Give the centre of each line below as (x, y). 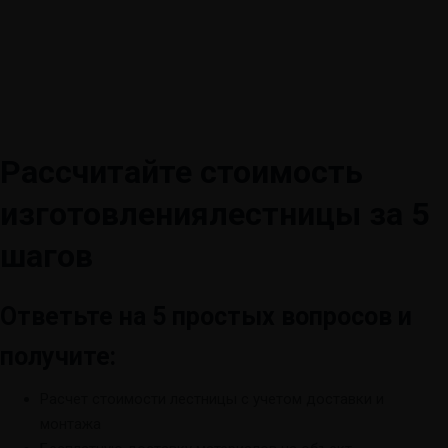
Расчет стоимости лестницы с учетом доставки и (212, 399)
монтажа (70, 424)
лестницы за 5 (319, 214)
